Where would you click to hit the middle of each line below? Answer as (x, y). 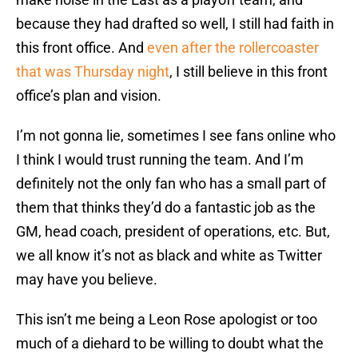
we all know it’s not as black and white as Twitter (169, 256)
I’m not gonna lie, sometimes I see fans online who (176, 136)
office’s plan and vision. (89, 96)
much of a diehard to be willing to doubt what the (170, 344)
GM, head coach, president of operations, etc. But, (173, 232)
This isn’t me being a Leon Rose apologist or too (167, 320)
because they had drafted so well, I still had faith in (175, 24)
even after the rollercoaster (233, 48)
